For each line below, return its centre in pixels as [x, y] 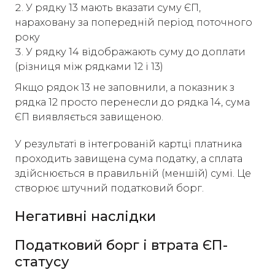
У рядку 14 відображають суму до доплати [136, 52]
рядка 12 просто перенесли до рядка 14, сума [132, 102]
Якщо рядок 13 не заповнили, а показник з [125, 87]
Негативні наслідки [85, 216]
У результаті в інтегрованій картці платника [128, 144]
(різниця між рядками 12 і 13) [89, 67]
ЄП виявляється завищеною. [89, 117]
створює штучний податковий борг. [109, 188]
